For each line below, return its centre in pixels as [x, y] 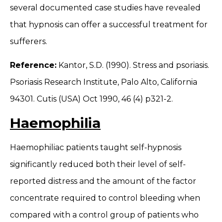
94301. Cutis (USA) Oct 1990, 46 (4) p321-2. [91, 99]
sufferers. [28, 41]
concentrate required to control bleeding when [105, 198]
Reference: [33, 65]
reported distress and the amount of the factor [103, 181]
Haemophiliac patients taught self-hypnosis [96, 147]
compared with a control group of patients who [104, 215]
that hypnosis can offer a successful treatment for [109, 24]
